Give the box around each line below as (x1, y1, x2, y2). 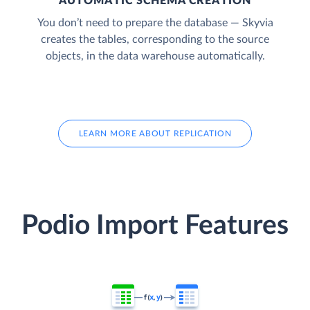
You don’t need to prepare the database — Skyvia (37, 17, 273, 28)
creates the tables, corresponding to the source (41, 33, 269, 45)
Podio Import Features (21, 212, 289, 240)
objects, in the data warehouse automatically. (45, 50, 265, 62)
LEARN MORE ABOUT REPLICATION (78, 129, 232, 138)
